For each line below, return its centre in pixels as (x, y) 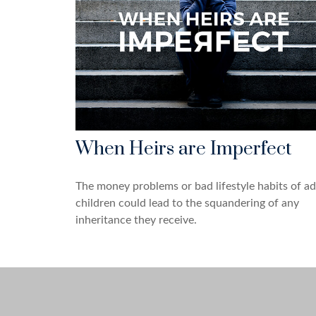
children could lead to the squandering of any (187, 203)
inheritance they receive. (136, 220)
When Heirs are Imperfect (183, 149)
